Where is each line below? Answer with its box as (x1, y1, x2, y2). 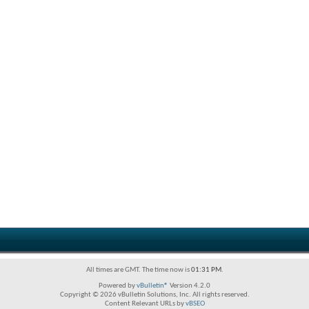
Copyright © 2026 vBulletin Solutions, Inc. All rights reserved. (59, 291, 250, 299)
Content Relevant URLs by (104, 300, 186, 308)
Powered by (99, 282, 137, 290)
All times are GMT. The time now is (86, 266, 191, 274)
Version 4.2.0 (168, 282, 210, 290)
